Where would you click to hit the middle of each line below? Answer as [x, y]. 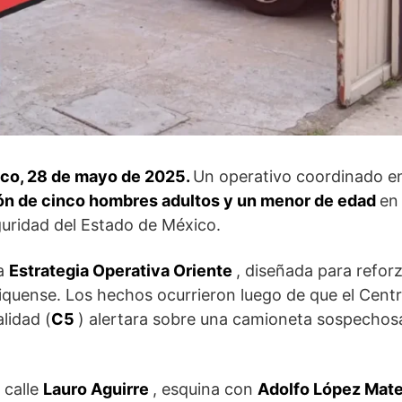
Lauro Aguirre [98, 389]
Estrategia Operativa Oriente [122, 271]
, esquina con [205, 389]
